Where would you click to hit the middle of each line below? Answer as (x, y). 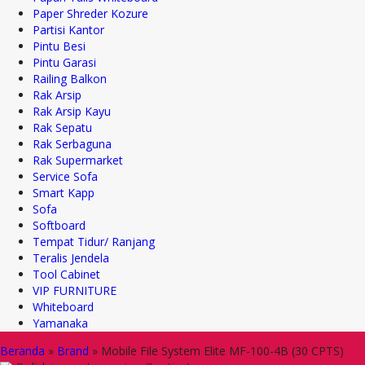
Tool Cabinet (66, 274)
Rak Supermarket (78, 160)
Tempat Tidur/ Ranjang (94, 242)
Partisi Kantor (68, 30)
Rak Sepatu (62, 128)
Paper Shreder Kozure (90, 13)
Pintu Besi (59, 46)
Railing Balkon (70, 79)
